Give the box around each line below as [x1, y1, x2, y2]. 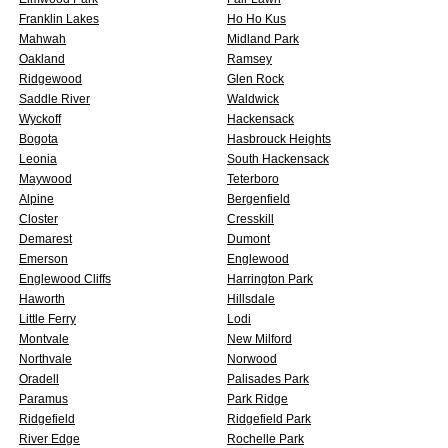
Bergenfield [227, 192, 290, 206]
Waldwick [227, 92, 279, 106]
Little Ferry [19, 312, 76, 326]
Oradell [19, 372, 59, 386]
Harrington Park [227, 272, 313, 286]
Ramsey [227, 52, 272, 66]
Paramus [19, 392, 68, 406]
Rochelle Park [227, 432, 304, 446]
